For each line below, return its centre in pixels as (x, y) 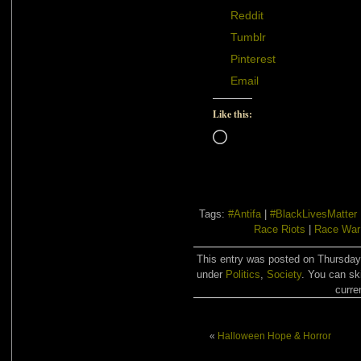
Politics (243, 274)
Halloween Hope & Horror (274, 336)
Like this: (232, 114)
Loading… (249, 135)
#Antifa (245, 214)
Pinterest (253, 58)
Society (284, 274)
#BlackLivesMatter (313, 214)
